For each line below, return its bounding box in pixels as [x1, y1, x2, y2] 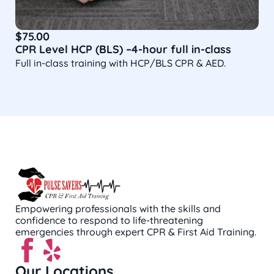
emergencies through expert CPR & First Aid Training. [15, 226, 256, 239]
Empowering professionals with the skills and [15, 202, 221, 215]
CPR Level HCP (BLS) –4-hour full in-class [15, 42, 231, 56]
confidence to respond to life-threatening [15, 214, 203, 227]
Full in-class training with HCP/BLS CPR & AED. [15, 57, 226, 69]
